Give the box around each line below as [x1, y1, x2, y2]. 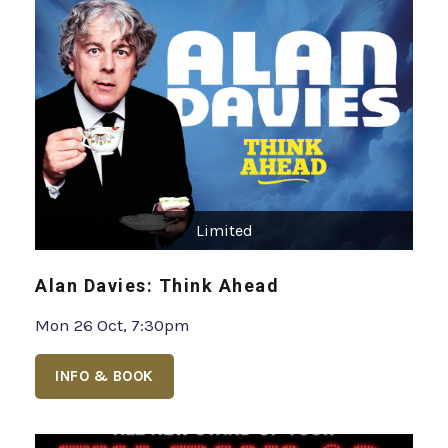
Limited [195, 220, 253, 240]
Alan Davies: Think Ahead [35, 274, 279, 296]
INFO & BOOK [55, 366, 154, 385]
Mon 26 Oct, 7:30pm [35, 314, 190, 335]
